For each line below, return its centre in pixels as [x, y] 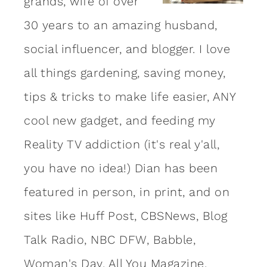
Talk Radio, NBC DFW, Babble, [110, 239]
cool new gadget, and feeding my [120, 120]
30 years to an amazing [94, 25]
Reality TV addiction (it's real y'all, [122, 144]
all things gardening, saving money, [125, 72]
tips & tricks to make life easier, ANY [130, 96]
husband [189, 25]
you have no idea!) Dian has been [121, 168]
